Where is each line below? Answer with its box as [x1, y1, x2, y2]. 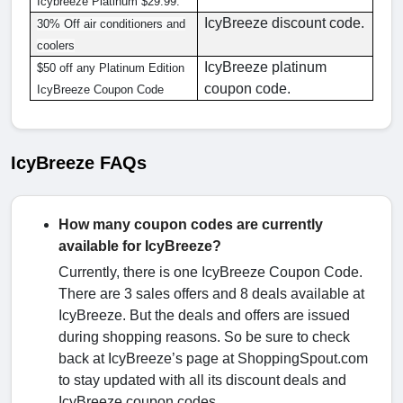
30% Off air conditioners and [37, 16, 186, 31]
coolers [37, 38, 76, 52]
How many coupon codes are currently [58, 216, 323, 232]
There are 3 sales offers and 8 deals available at [58, 285, 364, 301]
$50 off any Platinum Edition [37, 60, 185, 75]
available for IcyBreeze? [58, 237, 221, 254]
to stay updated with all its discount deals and [58, 372, 346, 388]
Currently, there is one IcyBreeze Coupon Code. [58, 264, 363, 280]
